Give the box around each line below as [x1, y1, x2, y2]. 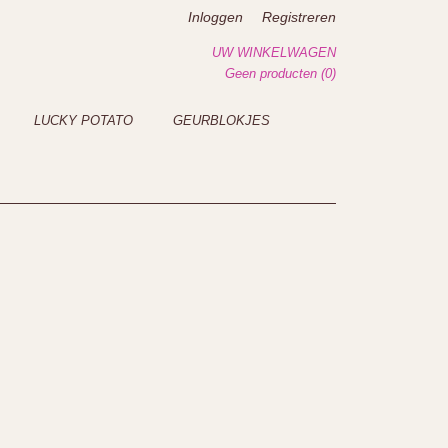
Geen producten [225, 66, 321, 81]
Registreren [262, 9, 336, 25]
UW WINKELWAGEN [212, 45, 336, 60]
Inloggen [188, 9, 243, 25]
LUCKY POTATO [34, 113, 133, 128]
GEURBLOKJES [173, 113, 270, 128]
